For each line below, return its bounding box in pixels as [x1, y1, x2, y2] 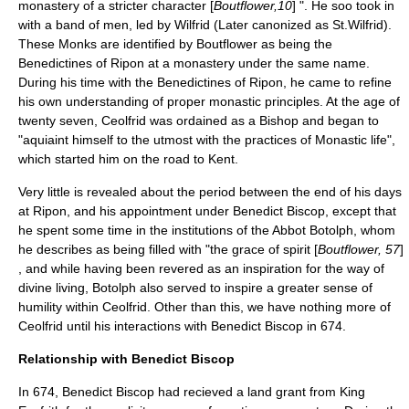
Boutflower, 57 [318, 242, 400, 257]
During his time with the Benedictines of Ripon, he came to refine [18, 75, 392, 89]
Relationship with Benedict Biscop [18, 351, 235, 366]
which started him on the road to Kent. [18, 152, 238, 166]
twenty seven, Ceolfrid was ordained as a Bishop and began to [18, 113, 379, 128]
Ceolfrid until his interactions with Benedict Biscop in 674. [18, 319, 346, 333]
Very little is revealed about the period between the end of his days [18, 184, 402, 199]
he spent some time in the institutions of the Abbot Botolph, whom [18, 223, 395, 237]
